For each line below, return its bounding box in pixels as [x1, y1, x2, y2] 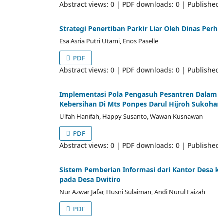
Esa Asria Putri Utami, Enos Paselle [59, 36, 158, 45]
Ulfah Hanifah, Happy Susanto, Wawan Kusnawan [59, 111, 203, 121]
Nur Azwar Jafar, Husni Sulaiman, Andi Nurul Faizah [59, 187, 205, 196]
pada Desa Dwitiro [59, 174, 121, 184]
